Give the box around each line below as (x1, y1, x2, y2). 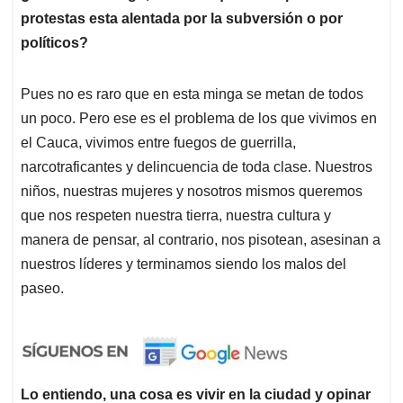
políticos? (21, 35, 88, 51)
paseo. (21, 281, 64, 297)
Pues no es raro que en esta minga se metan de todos (21, 86, 363, 103)
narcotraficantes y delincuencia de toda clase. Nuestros (21, 159, 372, 175)
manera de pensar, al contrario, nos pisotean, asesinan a (21, 232, 381, 248)
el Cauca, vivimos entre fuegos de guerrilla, (21, 135, 296, 151)
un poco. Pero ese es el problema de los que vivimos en (21, 111, 377, 127)
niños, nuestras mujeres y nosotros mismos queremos (21, 184, 363, 200)
